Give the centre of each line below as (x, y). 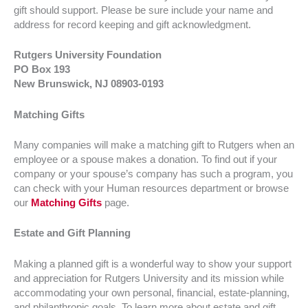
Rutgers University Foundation (88, 55)
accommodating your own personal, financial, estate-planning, (152, 293)
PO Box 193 (42, 70)
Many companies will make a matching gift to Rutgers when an (154, 145)
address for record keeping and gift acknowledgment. (132, 25)
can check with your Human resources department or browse (151, 189)
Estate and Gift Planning (72, 233)
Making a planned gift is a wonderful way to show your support (153, 264)
